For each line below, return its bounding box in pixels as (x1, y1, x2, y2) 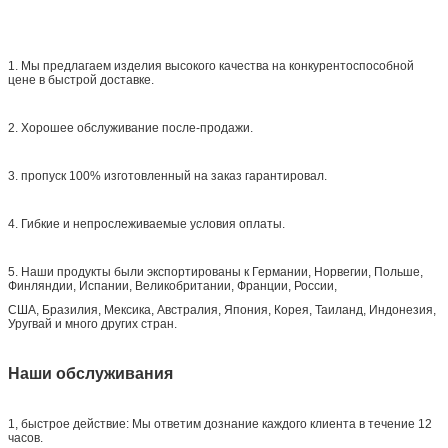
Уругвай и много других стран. (8, 316, 177, 331)
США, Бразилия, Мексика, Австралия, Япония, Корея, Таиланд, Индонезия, (8, 302, 436, 317)
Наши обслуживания (8, 364, 173, 382)
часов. (8, 430, 43, 445)
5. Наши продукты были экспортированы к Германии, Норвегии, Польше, (8, 264, 423, 279)
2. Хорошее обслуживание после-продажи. (8, 120, 253, 135)
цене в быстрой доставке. (8, 72, 154, 87)
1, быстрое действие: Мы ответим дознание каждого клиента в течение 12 (8, 416, 432, 431)
